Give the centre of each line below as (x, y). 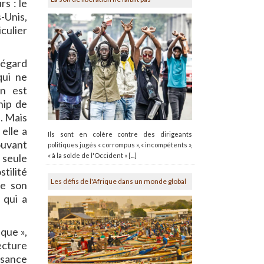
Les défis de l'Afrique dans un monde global (118, 181)
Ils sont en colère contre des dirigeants (120, 134)
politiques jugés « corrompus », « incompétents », (120, 144)
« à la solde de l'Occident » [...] (92, 155)
